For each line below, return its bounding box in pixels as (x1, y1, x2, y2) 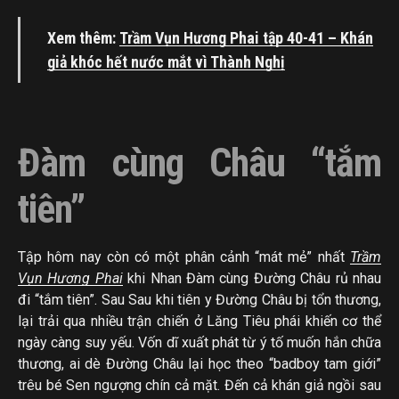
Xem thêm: (47, 28, 119, 48)
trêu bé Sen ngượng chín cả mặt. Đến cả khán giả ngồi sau (18, 377, 381, 395)
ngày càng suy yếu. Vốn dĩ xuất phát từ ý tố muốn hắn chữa (18, 334, 381, 352)
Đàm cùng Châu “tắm (18, 140, 381, 187)
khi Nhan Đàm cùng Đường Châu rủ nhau (122, 270, 382, 288)
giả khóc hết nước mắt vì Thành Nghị (47, 53, 285, 72)
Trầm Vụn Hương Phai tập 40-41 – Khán (119, 28, 373, 48)
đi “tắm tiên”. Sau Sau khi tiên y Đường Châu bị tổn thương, (18, 291, 381, 309)
